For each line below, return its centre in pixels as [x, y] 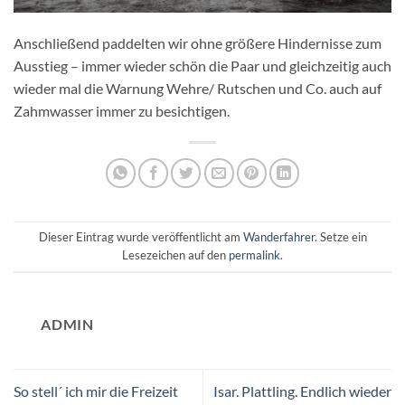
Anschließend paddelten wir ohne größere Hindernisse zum [198, 42]
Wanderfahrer [278, 237]
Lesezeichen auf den [175, 255]
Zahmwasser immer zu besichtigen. [122, 110]
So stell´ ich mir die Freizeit [96, 391]
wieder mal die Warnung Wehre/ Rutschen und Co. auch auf [198, 88]
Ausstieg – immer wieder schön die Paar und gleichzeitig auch [202, 65]
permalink [254, 255]
